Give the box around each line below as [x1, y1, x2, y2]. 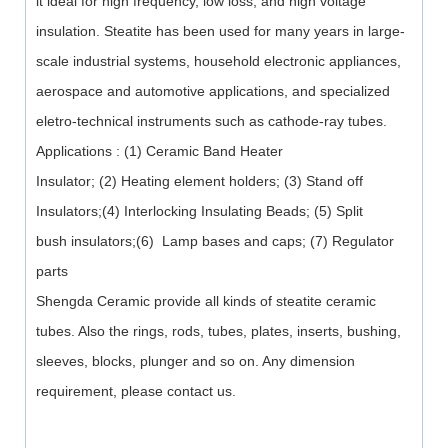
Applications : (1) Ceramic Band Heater [35, 143, 283, 160]
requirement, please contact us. [35, 383, 236, 400]
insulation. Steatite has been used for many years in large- [35, 23, 405, 40]
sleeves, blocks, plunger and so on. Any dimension [35, 353, 355, 370]
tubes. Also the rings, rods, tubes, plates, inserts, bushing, [35, 323, 401, 340]
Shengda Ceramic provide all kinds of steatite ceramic [35, 293, 376, 310]
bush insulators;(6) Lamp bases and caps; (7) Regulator [35, 233, 394, 250]
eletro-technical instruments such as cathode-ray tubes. [35, 113, 387, 130]
